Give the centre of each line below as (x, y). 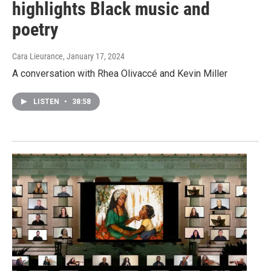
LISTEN (47, 102)
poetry (35, 30)
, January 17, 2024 (94, 57)
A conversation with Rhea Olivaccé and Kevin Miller (120, 74)
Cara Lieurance (38, 57)
